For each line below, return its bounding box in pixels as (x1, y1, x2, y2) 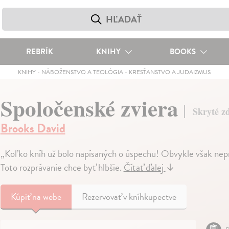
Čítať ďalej (123, 160, 166, 175)
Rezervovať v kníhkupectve (81, 190, 176, 204)
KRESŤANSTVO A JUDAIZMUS (129, 67, 211, 77)
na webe (32, 190, 61, 204)
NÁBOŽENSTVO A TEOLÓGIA (41, 67, 124, 77)
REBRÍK (26, 46, 53, 57)
